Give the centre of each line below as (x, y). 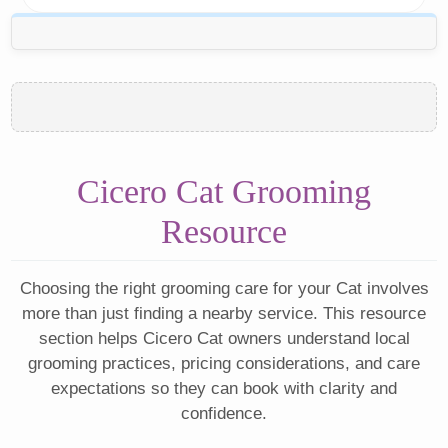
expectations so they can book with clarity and (224, 389)
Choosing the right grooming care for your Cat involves (224, 289)
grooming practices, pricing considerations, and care (224, 364)
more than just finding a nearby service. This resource (224, 314)
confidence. (224, 414)
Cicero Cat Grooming (224, 192)
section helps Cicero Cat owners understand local (224, 339)
